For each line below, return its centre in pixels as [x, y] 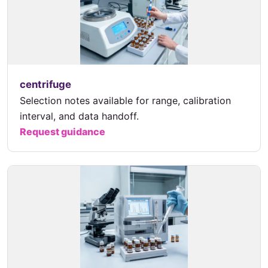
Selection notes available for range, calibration [125, 100]
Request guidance [63, 131]
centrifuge [45, 84]
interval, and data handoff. [79, 116]
